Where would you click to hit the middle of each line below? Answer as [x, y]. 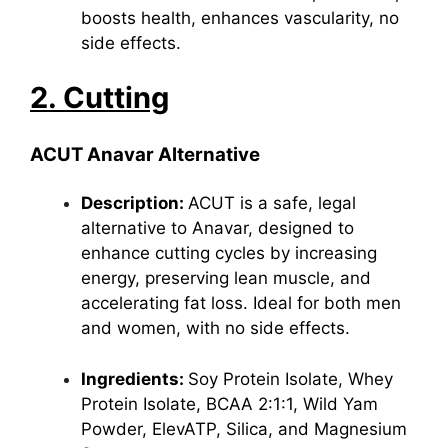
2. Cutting [99, 97]
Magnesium [360, 428]
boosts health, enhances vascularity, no [240, 17]
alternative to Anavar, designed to [217, 228]
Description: [134, 203]
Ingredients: [134, 378]
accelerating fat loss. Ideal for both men [241, 303]
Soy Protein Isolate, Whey [290, 378]
